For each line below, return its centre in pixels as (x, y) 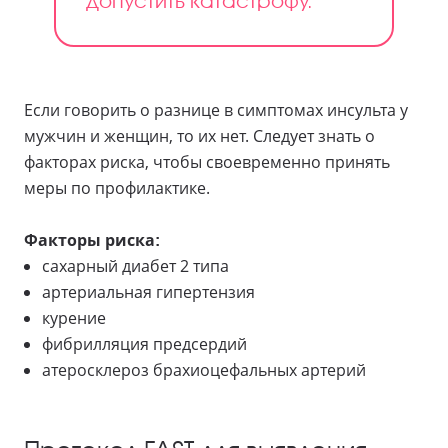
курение (74, 317)
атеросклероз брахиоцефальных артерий (204, 369)
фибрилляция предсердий (144, 343)
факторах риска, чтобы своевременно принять (207, 161)
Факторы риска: (94, 239)
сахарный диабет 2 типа (135, 265)
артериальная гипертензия (148, 291)
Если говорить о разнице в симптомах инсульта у (216, 109)
